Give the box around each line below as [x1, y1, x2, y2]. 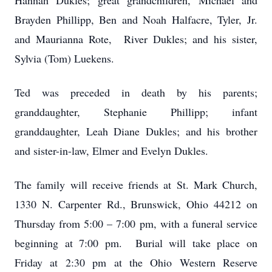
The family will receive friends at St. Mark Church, [15, 177, 257, 192]
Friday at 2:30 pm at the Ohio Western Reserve [15, 255, 257, 270]
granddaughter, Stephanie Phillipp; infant [15, 104, 257, 119]
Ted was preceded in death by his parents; [15, 85, 257, 100]
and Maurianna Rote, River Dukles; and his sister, [15, 32, 257, 46]
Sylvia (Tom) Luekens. [15, 51, 114, 66]
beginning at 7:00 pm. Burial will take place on [15, 236, 257, 250]
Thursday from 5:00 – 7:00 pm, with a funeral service [15, 216, 257, 231]
